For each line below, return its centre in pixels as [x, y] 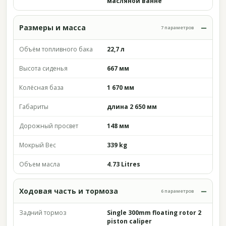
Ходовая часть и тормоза [69, 191]
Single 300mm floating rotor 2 [154, 213]
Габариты [34, 107]
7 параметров [178, 27]
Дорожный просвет [49, 126]
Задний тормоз [43, 213]
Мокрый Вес [38, 145]
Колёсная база [41, 88]
